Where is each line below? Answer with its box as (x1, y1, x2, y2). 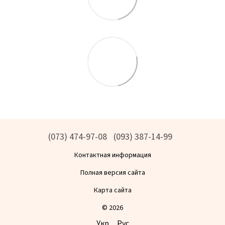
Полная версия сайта (80, 168, 145, 178)
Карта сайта (93, 185, 132, 196)
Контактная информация (74, 150, 151, 161)
